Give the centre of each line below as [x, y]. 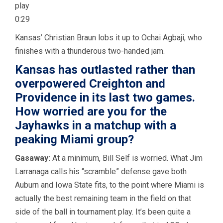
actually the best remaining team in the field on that [103, 199]
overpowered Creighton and [90, 84]
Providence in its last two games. [105, 98]
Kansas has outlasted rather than [105, 70]
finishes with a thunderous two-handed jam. [90, 51]
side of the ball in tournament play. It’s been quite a [103, 212]
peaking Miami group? [74, 140]
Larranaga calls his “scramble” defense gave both [101, 172]
